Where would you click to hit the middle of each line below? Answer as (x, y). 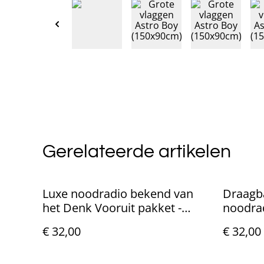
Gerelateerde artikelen (137, 151)
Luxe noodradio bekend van (118, 193)
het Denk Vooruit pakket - (112, 207)
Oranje (241, 222)
